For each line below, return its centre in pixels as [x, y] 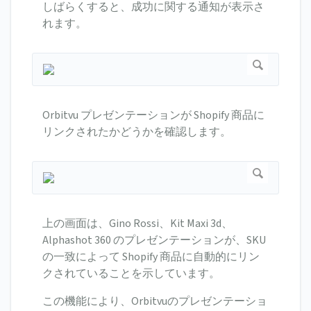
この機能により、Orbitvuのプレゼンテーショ [155, 302]
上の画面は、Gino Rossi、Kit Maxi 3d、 [137, 224]
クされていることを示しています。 [131, 274]
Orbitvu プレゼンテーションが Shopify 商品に [153, 116]
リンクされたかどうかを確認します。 [137, 132]
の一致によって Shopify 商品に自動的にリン [151, 257]
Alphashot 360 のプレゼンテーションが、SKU [154, 241]
